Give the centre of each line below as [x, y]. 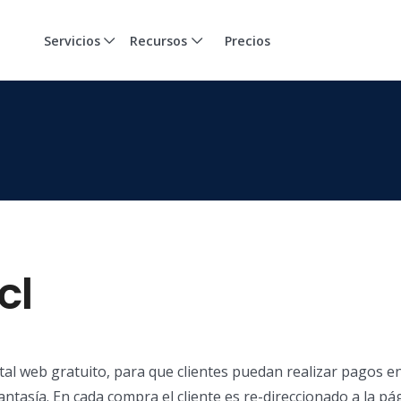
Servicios [72, 40]
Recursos [159, 40]
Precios [247, 40]
